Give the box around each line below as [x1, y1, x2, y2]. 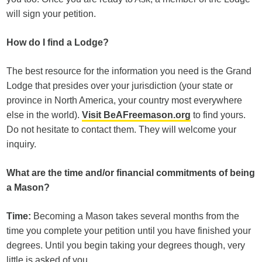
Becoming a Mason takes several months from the [31, 211, 240, 221]
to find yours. [191, 110, 246, 120]
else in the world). [6, 110, 82, 120]
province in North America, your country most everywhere [6, 95, 243, 105]
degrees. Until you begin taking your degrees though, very [6, 240, 246, 250]
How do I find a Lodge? [6, 37, 109, 47]
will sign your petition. [6, 9, 96, 19]
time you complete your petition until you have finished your [6, 226, 251, 236]
